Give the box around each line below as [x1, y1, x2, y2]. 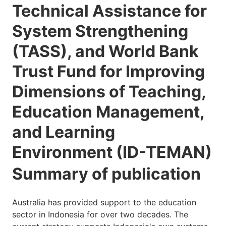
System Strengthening [12, 21, 188, 41]
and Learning [12, 122, 115, 142]
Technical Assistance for [12, 1, 207, 21]
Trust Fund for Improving [12, 62, 205, 81]
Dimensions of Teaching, [12, 82, 206, 101]
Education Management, [12, 102, 204, 122]
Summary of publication [12, 164, 201, 184]
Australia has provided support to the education [12, 197, 196, 207]
